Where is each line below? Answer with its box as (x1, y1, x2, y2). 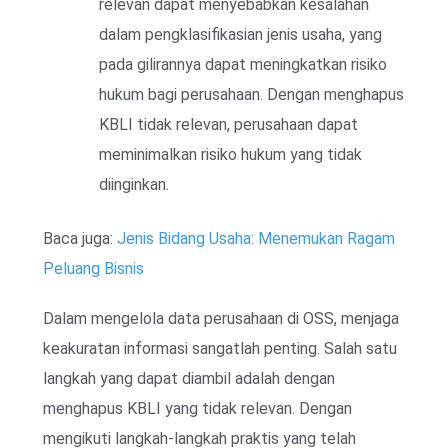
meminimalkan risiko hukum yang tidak (99, 144, 362, 164)
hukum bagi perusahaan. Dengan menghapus (99, 84, 404, 104)
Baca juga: (43, 228, 117, 248)
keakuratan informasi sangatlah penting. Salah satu (43, 338, 397, 358)
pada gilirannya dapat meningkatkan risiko (99, 54, 387, 74)
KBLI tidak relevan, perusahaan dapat (99, 114, 358, 134)
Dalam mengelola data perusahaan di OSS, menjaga (43, 308, 399, 328)
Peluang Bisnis (43, 258, 144, 278)
